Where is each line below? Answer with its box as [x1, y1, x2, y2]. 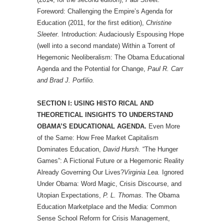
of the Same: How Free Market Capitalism [37, 134, 158, 141]
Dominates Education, [37, 145, 103, 153]
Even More [146, 122, 180, 130]
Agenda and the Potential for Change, [37, 65, 147, 72]
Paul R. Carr [147, 65, 183, 72]
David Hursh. [103, 145, 140, 153]
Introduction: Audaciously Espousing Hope [59, 30, 184, 38]
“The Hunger [140, 145, 178, 153]
